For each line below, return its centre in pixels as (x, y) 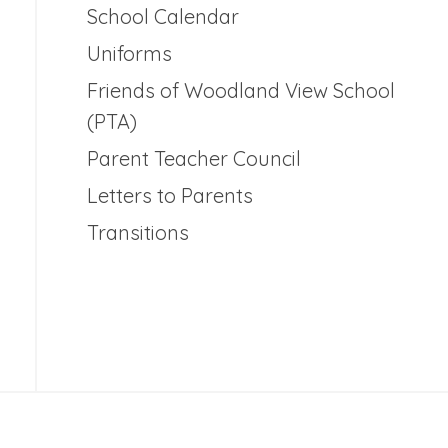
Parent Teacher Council (193, 158)
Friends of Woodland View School (240, 90)
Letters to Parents (169, 195)
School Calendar (162, 16)
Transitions (137, 232)
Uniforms (129, 53)
